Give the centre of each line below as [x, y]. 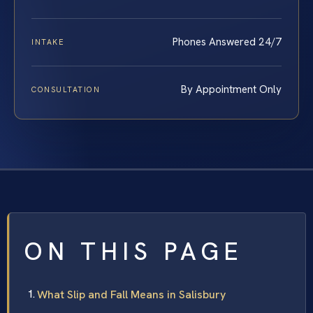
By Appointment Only [231, 89]
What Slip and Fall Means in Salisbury [131, 294]
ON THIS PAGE [133, 251]
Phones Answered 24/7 [227, 42]
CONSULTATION [66, 89]
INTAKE [48, 42]
